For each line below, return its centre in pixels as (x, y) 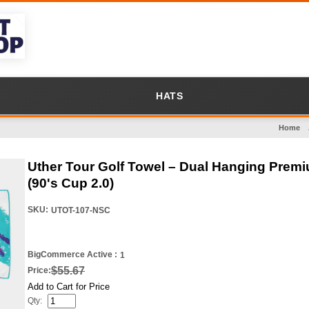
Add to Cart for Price (69, 287)
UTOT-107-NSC (82, 210)
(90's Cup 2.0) (71, 183)
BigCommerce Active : (72, 255)
